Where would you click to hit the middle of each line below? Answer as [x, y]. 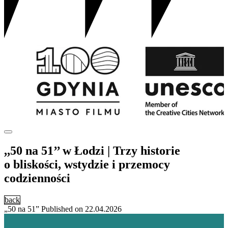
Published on [62, 209]
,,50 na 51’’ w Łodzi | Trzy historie [92, 150]
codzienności [37, 178]
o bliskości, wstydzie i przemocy [87, 164]
